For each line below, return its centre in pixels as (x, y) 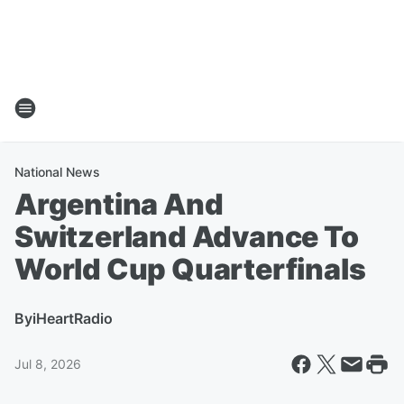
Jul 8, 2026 (48, 364)
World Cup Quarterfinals (190, 269)
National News (57, 172)
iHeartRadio (73, 318)
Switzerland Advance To (187, 237)
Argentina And (119, 204)
